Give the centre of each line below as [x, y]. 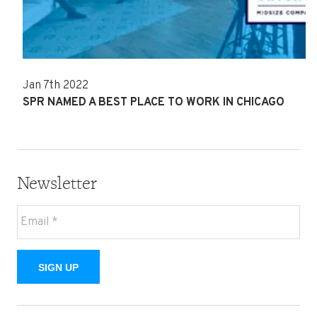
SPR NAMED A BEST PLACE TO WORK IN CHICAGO [154, 102]
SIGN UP [58, 267]
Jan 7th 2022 [56, 85]
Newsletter [57, 182]
